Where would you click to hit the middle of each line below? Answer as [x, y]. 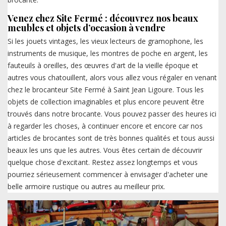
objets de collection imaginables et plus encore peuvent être [106, 102]
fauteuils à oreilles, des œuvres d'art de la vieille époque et [103, 66]
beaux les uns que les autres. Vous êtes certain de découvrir [105, 150]
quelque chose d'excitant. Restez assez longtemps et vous [103, 162]
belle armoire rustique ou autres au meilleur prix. [86, 187]
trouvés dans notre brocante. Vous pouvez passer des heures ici [112, 114]
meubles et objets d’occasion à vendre [87, 28]
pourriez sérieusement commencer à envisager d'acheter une [108, 175]
